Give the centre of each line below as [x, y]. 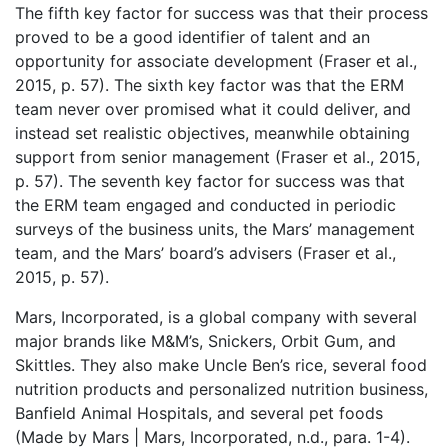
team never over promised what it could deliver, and [213, 109]
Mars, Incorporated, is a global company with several [216, 317]
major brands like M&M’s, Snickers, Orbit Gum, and [205, 341]
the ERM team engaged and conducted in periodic [205, 205]
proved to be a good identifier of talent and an [192, 37]
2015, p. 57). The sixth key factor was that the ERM [209, 85]
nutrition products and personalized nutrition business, [221, 389]
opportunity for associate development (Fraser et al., [216, 61]
